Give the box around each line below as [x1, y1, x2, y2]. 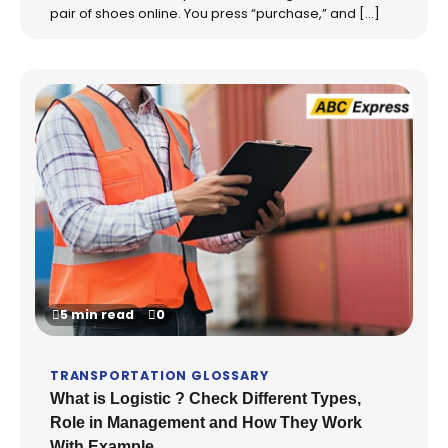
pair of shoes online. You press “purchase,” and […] [50, 3, 380, 23]
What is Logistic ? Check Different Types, [50, 388, 361, 407]
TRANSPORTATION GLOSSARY [50, 366, 269, 384]
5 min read [60, 305, 134, 323]
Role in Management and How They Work [50, 412, 362, 431]
